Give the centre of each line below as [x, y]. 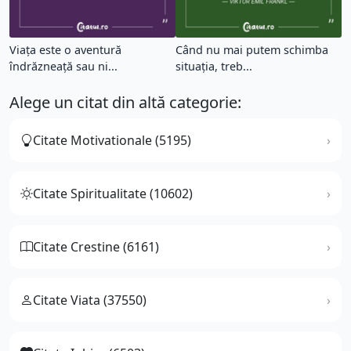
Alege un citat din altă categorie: [125, 102]
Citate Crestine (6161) [96, 246]
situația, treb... [214, 66]
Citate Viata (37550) [90, 300]
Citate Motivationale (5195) [112, 140]
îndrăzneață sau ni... [63, 66]
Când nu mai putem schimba [252, 49]
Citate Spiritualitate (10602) [113, 193]
